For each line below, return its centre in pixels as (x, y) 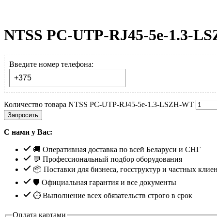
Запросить (23, 115)
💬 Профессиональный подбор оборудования (107, 159)
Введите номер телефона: (51, 64)
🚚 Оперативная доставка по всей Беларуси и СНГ (116, 149)
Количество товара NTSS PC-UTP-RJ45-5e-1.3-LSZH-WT (99, 104)
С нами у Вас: (28, 132)
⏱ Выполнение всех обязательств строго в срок (112, 195)
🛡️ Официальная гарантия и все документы (104, 182)
